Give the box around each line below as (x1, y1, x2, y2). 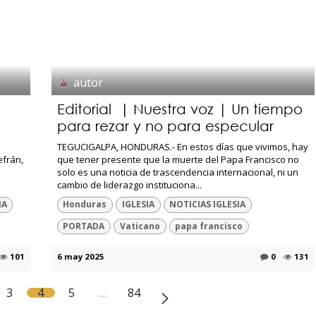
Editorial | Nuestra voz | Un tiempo (56, 101, 303, 118)
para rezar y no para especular (56, 118, 274, 135)
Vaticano (119, 219, 160, 232)
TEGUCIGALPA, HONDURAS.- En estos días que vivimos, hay (56, 140, 308, 154)
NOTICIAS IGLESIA (169, 198, 246, 211)
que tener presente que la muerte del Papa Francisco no (56, 153, 299, 166)
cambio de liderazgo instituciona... (56, 178, 202, 192)
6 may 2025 (56, 250, 104, 262)
